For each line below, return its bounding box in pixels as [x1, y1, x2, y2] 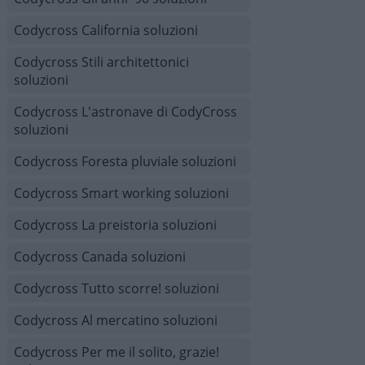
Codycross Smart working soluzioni [14, 184, 229, 202]
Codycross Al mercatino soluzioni [14, 311, 218, 329]
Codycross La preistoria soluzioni [14, 216, 217, 234]
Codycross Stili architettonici [14, 53, 189, 71]
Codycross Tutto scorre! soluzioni [14, 279, 219, 297]
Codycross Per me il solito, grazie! [14, 343, 219, 361]
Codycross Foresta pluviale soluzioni [14, 152, 236, 170]
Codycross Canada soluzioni [14, 248, 186, 266]
